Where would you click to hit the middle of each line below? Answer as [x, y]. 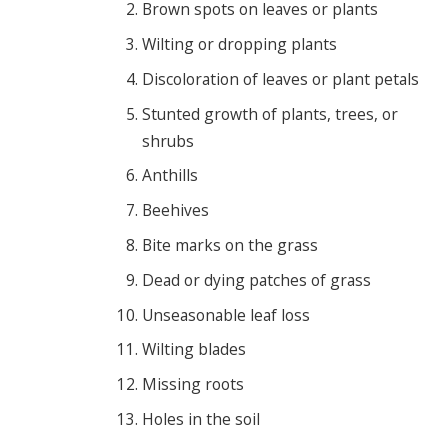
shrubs [167, 140]
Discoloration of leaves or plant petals [280, 78]
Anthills [169, 175]
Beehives [175, 210]
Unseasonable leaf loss [225, 314]
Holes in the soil [200, 418]
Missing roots [192, 384]
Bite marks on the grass [229, 245]
